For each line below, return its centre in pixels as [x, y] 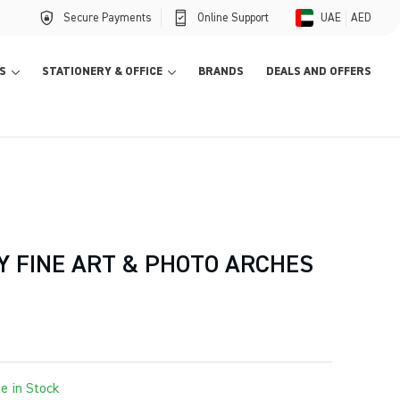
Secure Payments [108, 18]
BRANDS [221, 72]
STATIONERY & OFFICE [102, 72]
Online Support [233, 18]
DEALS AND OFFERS [319, 72]
